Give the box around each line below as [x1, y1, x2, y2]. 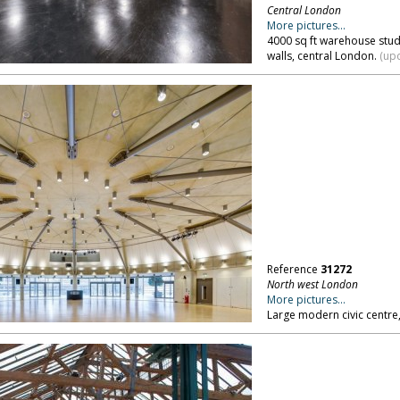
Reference [266, 262, 321, 277]
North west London [266, 277, 358, 292]
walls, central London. [266, 48, 379, 63]
